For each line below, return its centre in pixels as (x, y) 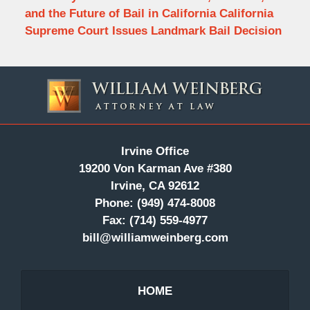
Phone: (114, 203)
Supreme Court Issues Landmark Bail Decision (153, 30)
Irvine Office (155, 152)
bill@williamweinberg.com (155, 238)
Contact (174, 75)
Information (183, 92)
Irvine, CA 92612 (155, 186)
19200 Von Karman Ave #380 (155, 169)
